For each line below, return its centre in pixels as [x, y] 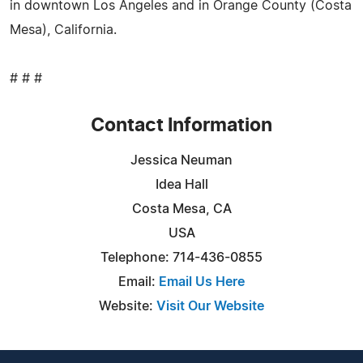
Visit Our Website [210, 306]
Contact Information [181, 126]
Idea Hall [181, 184]
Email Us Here [202, 282]
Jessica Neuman [181, 160]
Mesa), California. [63, 30]
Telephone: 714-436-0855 [181, 257]
